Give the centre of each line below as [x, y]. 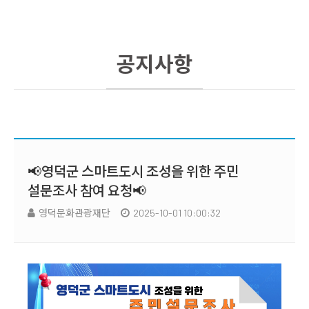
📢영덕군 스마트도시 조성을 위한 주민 [133, 171]
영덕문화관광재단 [74, 213]
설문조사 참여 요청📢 [87, 190]
